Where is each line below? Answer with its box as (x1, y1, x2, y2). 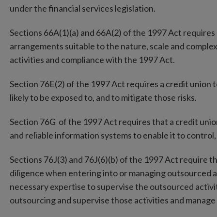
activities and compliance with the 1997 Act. (10, 54, 175, 65)
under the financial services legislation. (10, 2, 157, 14)
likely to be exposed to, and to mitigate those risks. (10, 92, 201, 103)
